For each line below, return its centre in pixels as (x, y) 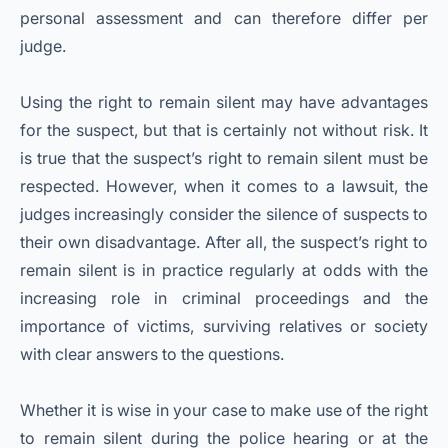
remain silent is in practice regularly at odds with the (224, 270)
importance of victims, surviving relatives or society (224, 326)
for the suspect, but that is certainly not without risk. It (224, 130)
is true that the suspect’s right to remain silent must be (224, 158)
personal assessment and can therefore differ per (224, 18)
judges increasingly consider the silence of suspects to (224, 214)
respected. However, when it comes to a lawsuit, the (224, 186)
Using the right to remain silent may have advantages (224, 102)
